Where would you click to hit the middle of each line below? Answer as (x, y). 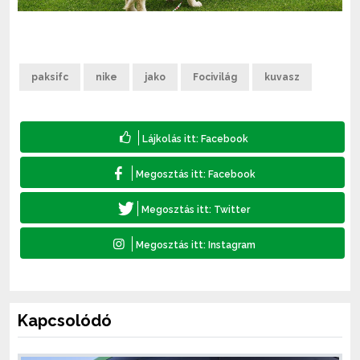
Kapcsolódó (65, 320)
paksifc (50, 77)
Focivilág (215, 77)
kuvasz (282, 77)
